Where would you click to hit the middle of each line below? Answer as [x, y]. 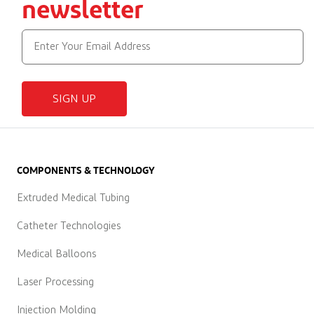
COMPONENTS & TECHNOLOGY [86, 170]
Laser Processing [55, 282]
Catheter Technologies [69, 226]
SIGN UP [74, 98]
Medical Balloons [56, 254]
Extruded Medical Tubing [73, 198]
